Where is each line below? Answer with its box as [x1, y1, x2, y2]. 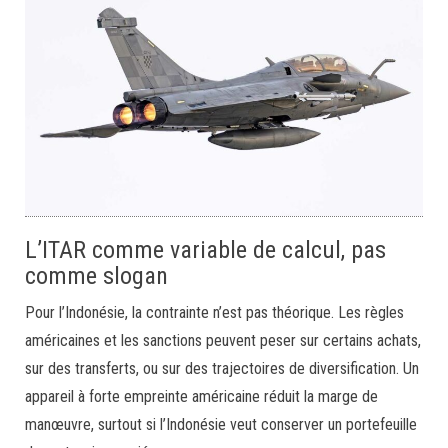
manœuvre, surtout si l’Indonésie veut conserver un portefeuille [25, 414, 417, 434]
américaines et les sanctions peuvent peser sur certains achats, [25, 330, 421, 350]
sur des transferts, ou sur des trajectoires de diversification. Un [25, 358, 419, 378]
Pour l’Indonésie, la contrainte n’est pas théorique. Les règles [25, 302, 404, 322]
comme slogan [25, 261, 168, 290]
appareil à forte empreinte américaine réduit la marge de [25, 386, 378, 406]
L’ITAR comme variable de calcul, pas [25, 235, 386, 264]
